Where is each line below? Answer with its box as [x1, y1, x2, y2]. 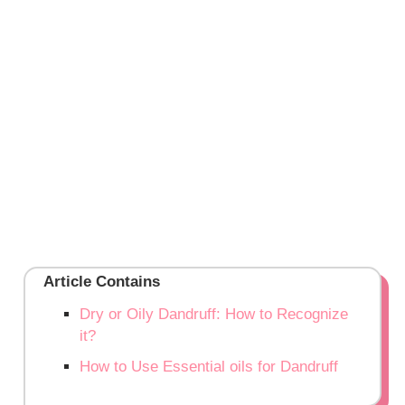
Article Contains [43, 273, 161, 291]
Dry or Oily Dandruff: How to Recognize [80, 306, 349, 324]
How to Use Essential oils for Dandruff [80, 358, 339, 376]
